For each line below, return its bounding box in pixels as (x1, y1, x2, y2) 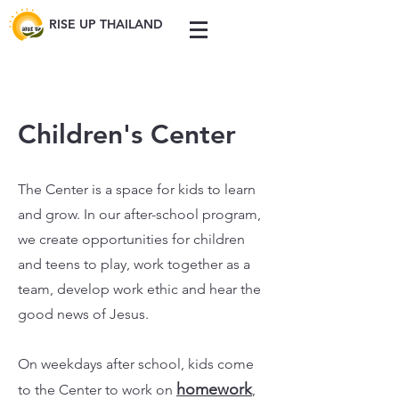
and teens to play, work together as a (18, 256, 250, 273)
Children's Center (18, 118, 236, 151)
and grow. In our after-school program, (18, 206, 261, 223)
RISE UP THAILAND (49, 16, 163, 32)
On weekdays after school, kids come (18, 355, 254, 372)
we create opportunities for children (18, 231, 245, 248)
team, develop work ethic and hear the (18, 281, 261, 297)
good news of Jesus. (18, 305, 149, 322)
